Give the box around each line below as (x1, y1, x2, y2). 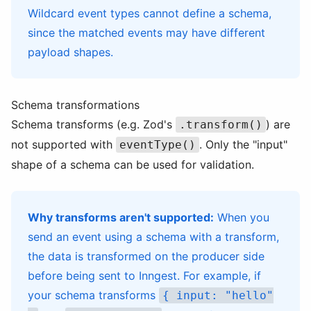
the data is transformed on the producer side (28, 249, 264, 263)
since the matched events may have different (28, 26, 265, 40)
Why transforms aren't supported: (28, 210, 214, 224)
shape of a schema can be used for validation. (11, 158, 254, 171)
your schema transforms (28, 288, 159, 302)
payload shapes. (28, 45, 113, 59)
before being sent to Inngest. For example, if (28, 269, 261, 283)
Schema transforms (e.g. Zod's (11, 117, 176, 131)
